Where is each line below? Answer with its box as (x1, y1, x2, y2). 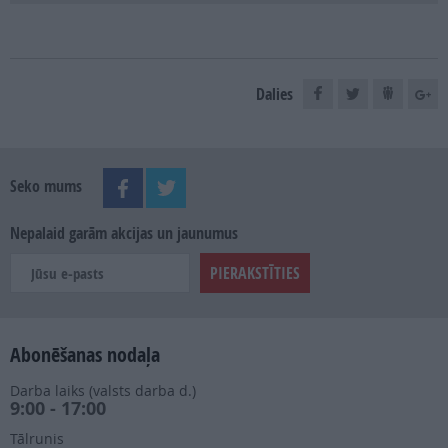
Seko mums (10, 175, 86, 198)
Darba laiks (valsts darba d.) (10, 381, 196, 401)
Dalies (256, 83, 293, 106)
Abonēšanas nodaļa (10, 341, 160, 369)
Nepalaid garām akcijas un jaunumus (10, 221, 238, 244)
